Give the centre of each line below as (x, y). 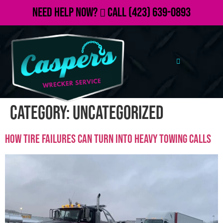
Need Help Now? (66, 13)
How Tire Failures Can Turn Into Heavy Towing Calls (108, 139)
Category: (41, 113)
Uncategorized (118, 113)
